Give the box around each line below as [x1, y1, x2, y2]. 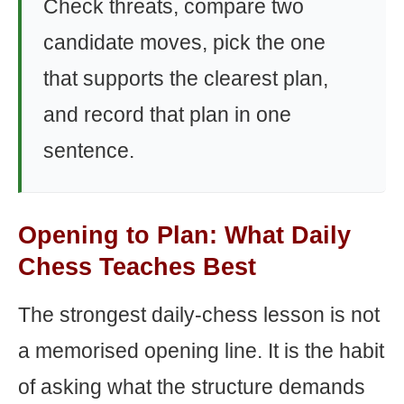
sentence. [43, 139, 134, 162]
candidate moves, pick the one [43, 31, 326, 54]
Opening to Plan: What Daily [18, 222, 351, 249]
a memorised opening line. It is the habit [18, 339, 384, 363]
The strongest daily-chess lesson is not [18, 303, 380, 326]
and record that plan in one [43, 103, 291, 126]
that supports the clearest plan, [43, 67, 328, 90]
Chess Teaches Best [18, 253, 256, 280]
